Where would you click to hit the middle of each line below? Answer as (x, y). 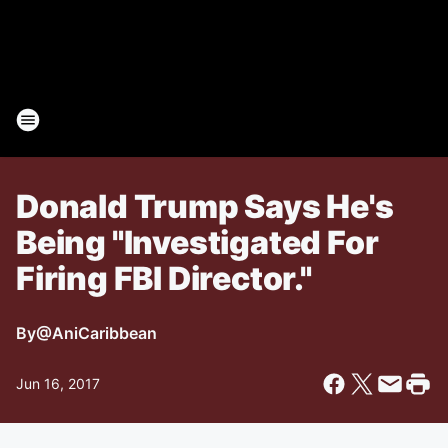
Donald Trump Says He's (205, 206)
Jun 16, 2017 (58, 383)
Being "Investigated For (197, 242)
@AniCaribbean (96, 333)
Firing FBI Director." (164, 278)
